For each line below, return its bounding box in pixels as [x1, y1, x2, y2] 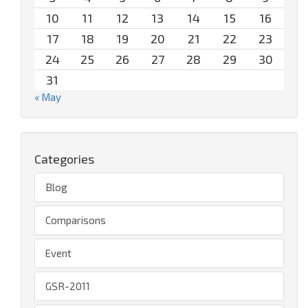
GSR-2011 [45, 280, 90, 293]
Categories [34, 151, 94, 167]
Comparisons [45, 214, 106, 227]
